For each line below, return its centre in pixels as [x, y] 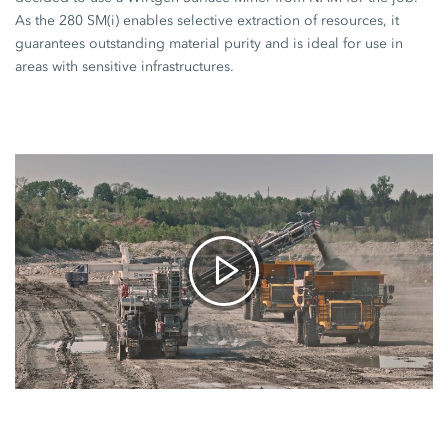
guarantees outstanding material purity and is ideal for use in [209, 43]
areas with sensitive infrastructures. [125, 66]
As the [37, 20]
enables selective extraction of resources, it [259, 20]
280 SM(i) [89, 20]
